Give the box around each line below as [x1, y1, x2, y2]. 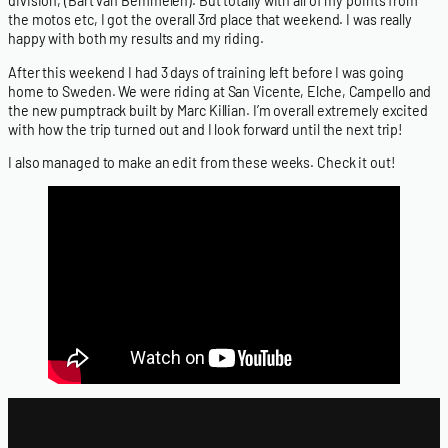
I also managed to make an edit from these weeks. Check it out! [8, 153, 396, 171]
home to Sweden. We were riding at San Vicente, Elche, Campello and [8, 82, 432, 100]
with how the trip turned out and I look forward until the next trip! [8, 120, 404, 138]
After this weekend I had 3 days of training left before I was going [8, 63, 405, 81]
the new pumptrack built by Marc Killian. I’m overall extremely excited [8, 101, 428, 119]
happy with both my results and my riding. [8, 30, 264, 48]
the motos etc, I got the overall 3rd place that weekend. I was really [8, 11, 413, 29]
